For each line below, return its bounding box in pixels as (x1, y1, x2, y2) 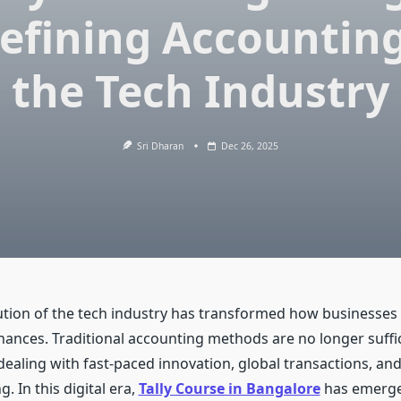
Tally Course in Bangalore (138, 379, 320, 399)
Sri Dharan (137, 140, 184, 152)
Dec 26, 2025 (221, 140, 279, 152)
